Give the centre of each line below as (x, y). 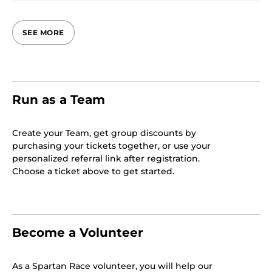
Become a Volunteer (78, 233)
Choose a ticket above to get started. (93, 171)
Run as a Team (59, 100)
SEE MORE (43, 32)
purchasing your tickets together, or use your (111, 146)
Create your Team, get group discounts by (104, 133)
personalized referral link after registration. (106, 158)
